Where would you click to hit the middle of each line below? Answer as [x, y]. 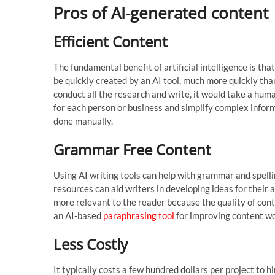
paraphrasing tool [139, 215]
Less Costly [91, 244]
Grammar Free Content [132, 149]
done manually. [83, 121]
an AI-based [78, 215]
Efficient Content [110, 41]
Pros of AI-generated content [161, 13]
